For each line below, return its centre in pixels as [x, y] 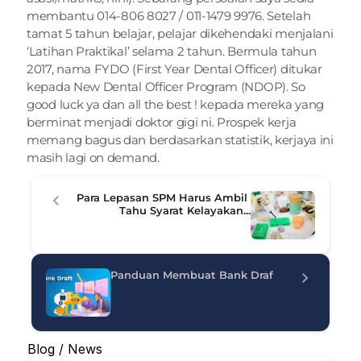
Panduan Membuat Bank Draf [192, 275]
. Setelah [286, 16]
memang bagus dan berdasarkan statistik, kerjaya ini [180, 140]
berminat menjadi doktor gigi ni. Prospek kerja [162, 122]
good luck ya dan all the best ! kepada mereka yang [176, 104]
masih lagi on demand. [93, 158]
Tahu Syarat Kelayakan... [185, 210]
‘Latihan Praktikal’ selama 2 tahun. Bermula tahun [172, 51]
